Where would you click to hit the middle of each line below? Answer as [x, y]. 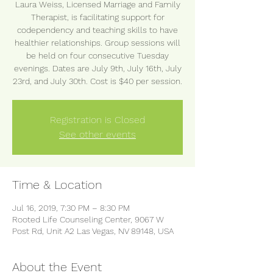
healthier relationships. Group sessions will [97, 43]
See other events [97, 134]
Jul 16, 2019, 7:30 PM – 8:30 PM [71, 208]
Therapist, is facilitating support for [97, 17]
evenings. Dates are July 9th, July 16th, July [97, 68]
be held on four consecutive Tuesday [97, 55]
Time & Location [57, 185]
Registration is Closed [97, 120]
